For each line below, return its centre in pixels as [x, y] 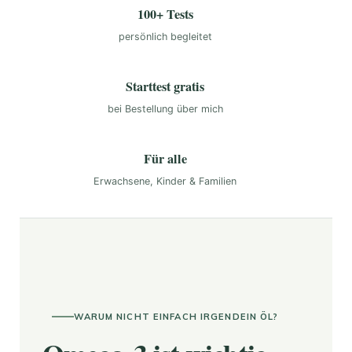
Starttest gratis [165, 86]
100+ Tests [165, 14]
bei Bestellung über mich [165, 108]
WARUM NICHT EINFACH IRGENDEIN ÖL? [176, 316]
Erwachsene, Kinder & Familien [165, 181]
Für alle [165, 158]
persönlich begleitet [165, 36]
